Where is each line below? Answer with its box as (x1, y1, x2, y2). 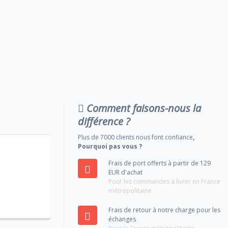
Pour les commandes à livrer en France (108, 177, 221, 186)
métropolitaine (108, 186, 152, 195)
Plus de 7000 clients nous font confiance (78, 132, 193, 141)
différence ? (78, 114, 131, 128)
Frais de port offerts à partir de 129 (108, 158, 211, 167)
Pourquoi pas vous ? (78, 141, 142, 151)
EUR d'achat (108, 167, 143, 177)
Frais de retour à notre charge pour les (108, 205, 221, 214)
